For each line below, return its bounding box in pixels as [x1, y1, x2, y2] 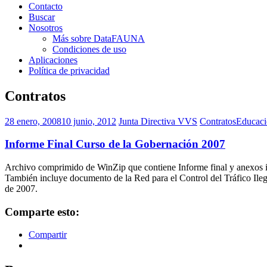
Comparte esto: [5, 205, 79, 218]
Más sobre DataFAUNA [52, 33, 145, 44]
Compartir [29, 229, 67, 240]
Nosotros [29, 22, 63, 33]
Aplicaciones [29, 54, 77, 65]
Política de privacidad [29, 65, 110, 76]
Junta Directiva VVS [119, 116, 197, 126]
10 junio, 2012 [61, 116, 116, 126]
